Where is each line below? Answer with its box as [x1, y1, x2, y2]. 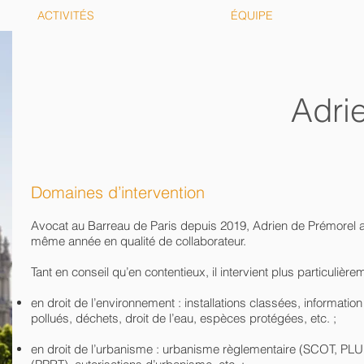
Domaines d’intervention [31, 182, 205, 202]
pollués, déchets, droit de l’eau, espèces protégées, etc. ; [31, 310, 336, 326]
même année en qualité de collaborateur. [31, 233, 246, 249]
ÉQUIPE [231, 8, 273, 23]
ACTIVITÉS [37, 8, 94, 23]
